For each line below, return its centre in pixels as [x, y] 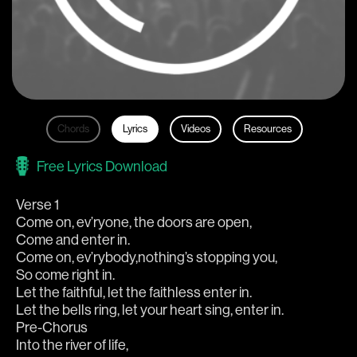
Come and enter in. [73, 240]
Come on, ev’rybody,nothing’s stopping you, [147, 257]
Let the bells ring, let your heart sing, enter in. [150, 310]
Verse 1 [37, 205]
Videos [195, 129]
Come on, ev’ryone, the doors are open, [134, 222]
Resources [267, 129]
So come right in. [65, 275]
